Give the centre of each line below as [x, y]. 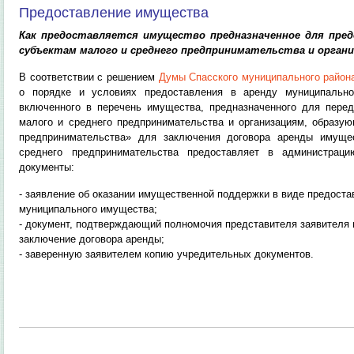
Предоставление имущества [114, 13]
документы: [47, 167]
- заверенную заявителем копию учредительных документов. [167, 254]
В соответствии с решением [89, 77]
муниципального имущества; [88, 209]
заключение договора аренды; [92, 239]
